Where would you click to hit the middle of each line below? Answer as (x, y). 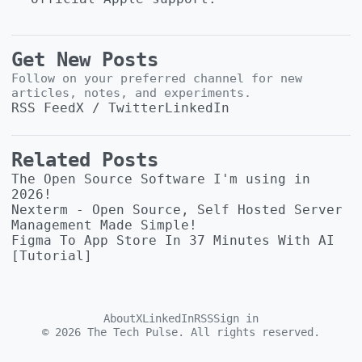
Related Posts (85, 160)
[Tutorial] (52, 256)
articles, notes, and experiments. (131, 93)
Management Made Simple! (104, 225)
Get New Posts (85, 60)
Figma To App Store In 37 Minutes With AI (173, 241)
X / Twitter (120, 108)
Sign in (236, 319)
